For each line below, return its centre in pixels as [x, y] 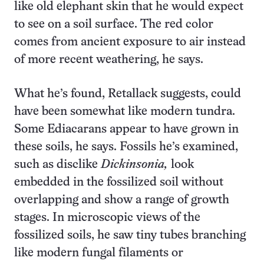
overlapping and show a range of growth [122, 200]
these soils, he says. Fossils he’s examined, [126, 147]
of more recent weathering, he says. [109, 60]
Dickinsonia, [134, 165]
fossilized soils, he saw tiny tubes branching [130, 235]
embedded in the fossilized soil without [119, 182]
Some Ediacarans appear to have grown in [126, 129]
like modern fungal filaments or [99, 253]
